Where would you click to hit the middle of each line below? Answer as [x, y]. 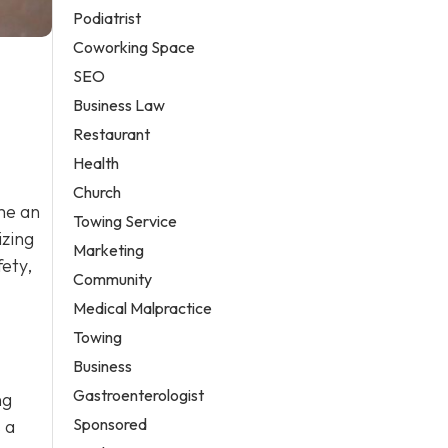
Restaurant [112, 133]
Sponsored [110, 423]
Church [97, 191]
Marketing [109, 249]
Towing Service [125, 220]
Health [96, 162]
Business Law [119, 104]
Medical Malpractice [143, 307]
